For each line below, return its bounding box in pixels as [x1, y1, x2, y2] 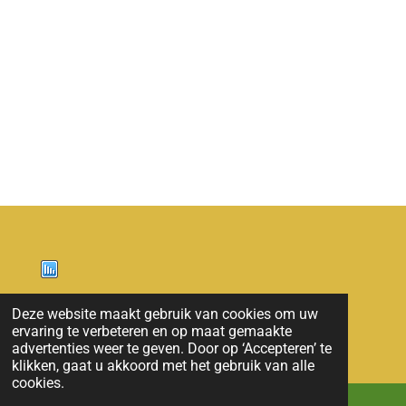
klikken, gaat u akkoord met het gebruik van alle [11, 357, 314, 375]
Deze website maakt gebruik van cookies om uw [11, 305, 318, 324]
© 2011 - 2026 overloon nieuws [40, 323, 240, 341]
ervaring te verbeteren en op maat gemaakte [11, 323, 292, 341]
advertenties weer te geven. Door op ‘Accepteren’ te [11, 340, 332, 358]
